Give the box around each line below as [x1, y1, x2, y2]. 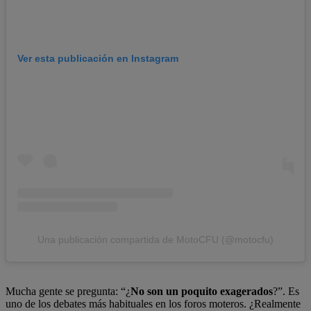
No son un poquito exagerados [131, 285, 273, 297]
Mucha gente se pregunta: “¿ [6, 285, 131, 297]
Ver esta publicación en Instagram [17, 53, 178, 65]
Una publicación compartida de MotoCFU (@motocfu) [37, 233, 274, 245]
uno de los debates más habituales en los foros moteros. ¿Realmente [6, 297, 301, 310]
